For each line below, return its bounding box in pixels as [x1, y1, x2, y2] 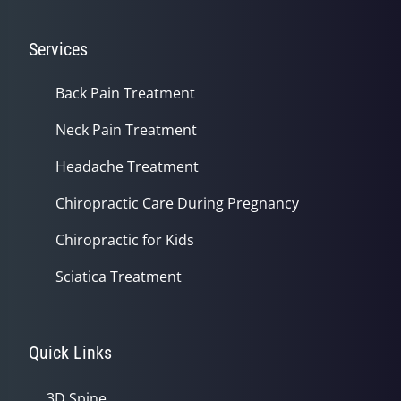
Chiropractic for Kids [55, 230, 194, 250]
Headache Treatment [55, 157, 199, 176]
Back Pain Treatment [55, 83, 195, 103]
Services [29, 38, 88, 60]
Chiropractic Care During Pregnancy [55, 193, 299, 213]
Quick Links [29, 342, 112, 363]
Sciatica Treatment [55, 267, 182, 286]
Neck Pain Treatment [55, 120, 197, 140]
